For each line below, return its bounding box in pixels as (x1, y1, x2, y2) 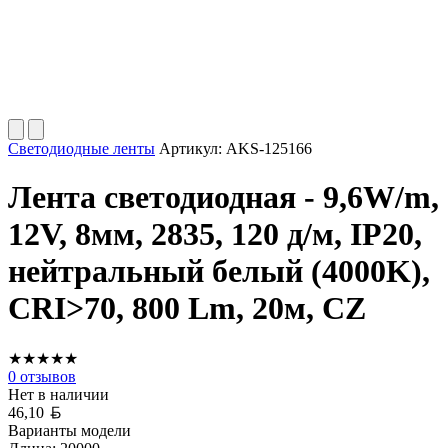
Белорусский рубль (61, 402, 193, 420)
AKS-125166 (226, 140, 312, 157)
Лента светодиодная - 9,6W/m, (8, 179, 439, 216)
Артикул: (159, 140, 226, 157)
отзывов (16, 367, 76, 385)
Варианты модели (8, 421, 131, 439)
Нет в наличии (8, 385, 109, 403)
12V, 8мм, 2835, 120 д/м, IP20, (8, 216, 422, 253)
